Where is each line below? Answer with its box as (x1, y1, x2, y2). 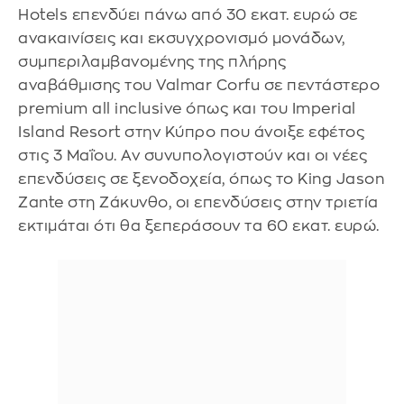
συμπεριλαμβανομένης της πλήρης (18, 54, 286, 69)
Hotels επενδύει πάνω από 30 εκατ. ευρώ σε (18, 7, 358, 23)
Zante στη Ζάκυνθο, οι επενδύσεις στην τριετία (18, 195, 379, 210)
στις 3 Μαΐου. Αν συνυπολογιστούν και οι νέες (18, 148, 367, 163)
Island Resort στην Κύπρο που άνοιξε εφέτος (18, 124, 364, 140)
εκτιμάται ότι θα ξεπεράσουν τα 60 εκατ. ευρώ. (18, 218, 380, 234)
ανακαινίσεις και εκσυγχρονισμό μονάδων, (18, 31, 345, 46)
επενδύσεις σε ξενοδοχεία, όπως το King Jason (18, 171, 384, 187)
